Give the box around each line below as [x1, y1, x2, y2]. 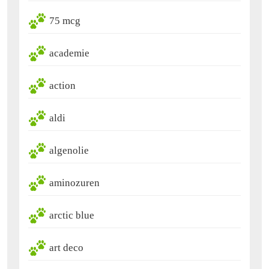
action [49, 80, 76, 92]
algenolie [49, 145, 89, 157]
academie [49, 47, 89, 59]
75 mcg [49, 15, 80, 27]
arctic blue [49, 210, 94, 222]
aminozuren [49, 177, 100, 189]
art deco [49, 242, 83, 254]
